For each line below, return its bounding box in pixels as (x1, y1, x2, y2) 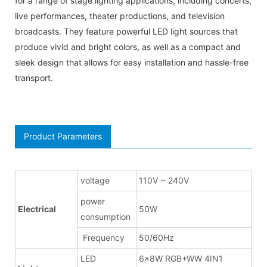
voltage (80, 175, 110, 185)
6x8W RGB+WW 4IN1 (139, 253, 223, 263)
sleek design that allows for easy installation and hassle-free (15, 57, 249, 67)
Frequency (80, 232, 125, 243)
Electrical (18, 203, 56, 214)
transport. (15, 72, 53, 83)
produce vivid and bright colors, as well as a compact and (15, 41, 241, 52)
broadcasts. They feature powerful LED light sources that (15, 26, 238, 36)
